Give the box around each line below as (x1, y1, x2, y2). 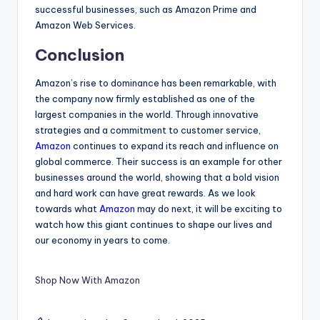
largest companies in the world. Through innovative (35, 108, 259, 120)
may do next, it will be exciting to (135, 202, 282, 214)
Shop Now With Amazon (35, 274, 140, 286)
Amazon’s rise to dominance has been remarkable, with (35, 76, 276, 89)
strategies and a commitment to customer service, (35, 124, 261, 136)
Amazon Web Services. (35, 19, 136, 31)
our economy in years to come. (35, 234, 170, 246)
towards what (35, 202, 99, 214)
